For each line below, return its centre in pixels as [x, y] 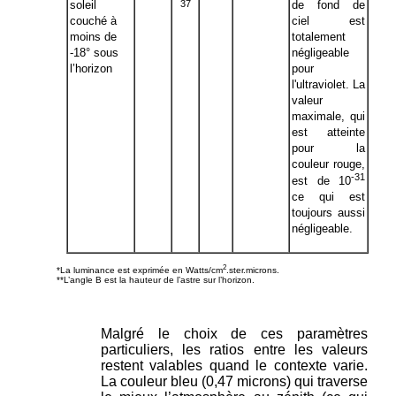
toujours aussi [328, 213]
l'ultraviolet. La [328, 84]
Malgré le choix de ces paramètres [234, 334]
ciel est [328, 21]
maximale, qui [328, 116]
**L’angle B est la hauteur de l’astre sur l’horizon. [150, 280]
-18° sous [94, 53]
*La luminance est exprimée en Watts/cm [134, 270]
